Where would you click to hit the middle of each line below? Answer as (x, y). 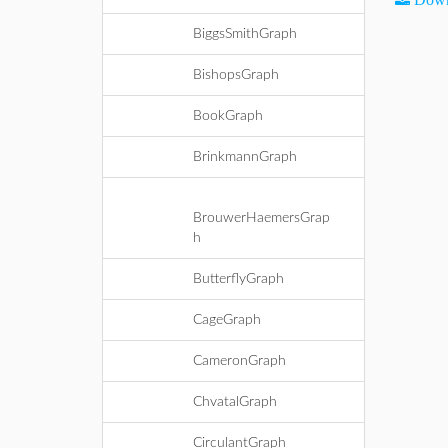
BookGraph (228, 116)
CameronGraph (239, 361)
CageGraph (227, 320)
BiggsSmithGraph (245, 34)
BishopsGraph (236, 75)
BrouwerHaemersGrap (261, 218)
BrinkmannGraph (245, 157)
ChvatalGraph (235, 402)
